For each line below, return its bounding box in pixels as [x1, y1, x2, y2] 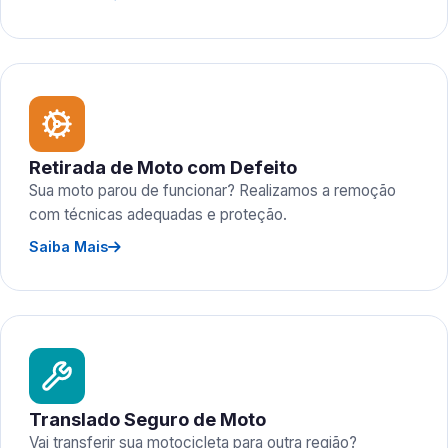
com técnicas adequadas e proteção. [29, 205, 287, 224]
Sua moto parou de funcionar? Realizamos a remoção [29, 181, 396, 200]
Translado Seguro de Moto [29, 408, 266, 430]
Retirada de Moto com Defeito [29, 156, 297, 178]
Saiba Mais [29, 238, 108, 255]
